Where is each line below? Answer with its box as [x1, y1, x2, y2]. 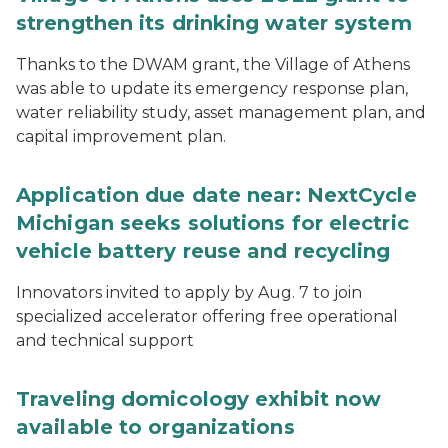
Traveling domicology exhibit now [16, 387, 382, 411]
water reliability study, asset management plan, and [16, 103, 426, 122]
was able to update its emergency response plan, [16, 79, 408, 98]
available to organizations [16, 415, 295, 439]
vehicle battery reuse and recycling [16, 239, 391, 263]
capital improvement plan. [16, 127, 226, 146]
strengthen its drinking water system [16, 11, 412, 35]
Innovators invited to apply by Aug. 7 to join [16, 283, 362, 302]
